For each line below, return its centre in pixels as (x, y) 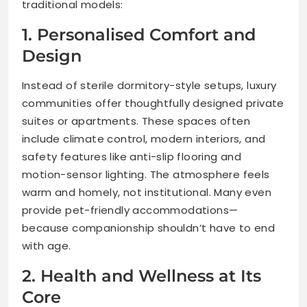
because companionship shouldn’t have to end (149, 228)
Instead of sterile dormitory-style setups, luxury (149, 85)
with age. (47, 245)
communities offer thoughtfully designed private (153, 103)
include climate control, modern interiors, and (144, 138)
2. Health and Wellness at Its (142, 275)
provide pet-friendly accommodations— (130, 210)
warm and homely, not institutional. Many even (147, 192)
